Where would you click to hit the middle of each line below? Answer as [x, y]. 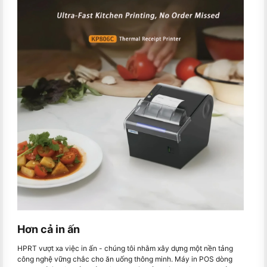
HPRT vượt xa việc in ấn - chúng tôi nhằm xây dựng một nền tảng [125, 249]
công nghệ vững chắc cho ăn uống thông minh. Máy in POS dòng [125, 259]
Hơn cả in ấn [49, 229]
